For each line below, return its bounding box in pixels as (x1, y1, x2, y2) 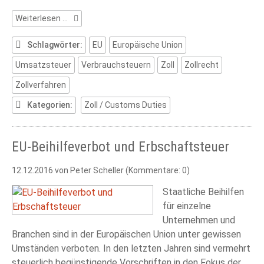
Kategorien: (27, 100, 72, 110)
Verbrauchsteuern (81, 60, 151, 70)
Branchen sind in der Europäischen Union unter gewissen (12, 229, 241, 240)
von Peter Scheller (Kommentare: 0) (53, 166, 190, 176)
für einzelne (163, 200, 211, 212)
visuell (67, 25, 91, 35)
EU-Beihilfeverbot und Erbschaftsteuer (12, 138, 229, 156)
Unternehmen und (163, 214, 235, 226)
